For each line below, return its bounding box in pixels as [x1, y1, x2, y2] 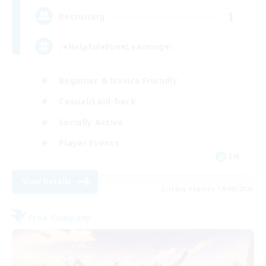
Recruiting [59, 10, 104, 22]
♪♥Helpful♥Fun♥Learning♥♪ [59, 40, 174, 52]
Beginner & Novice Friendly [59, 74, 178, 86]
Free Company [28, 211, 91, 223]
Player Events [59, 137, 119, 148]
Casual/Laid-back [59, 95, 136, 107]
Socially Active [59, 116, 123, 128]
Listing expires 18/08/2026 [161, 185, 254, 194]
